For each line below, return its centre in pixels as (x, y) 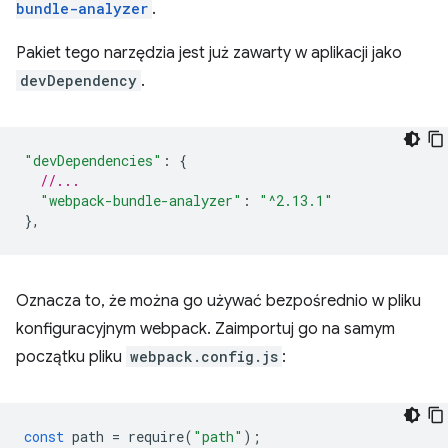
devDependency (78, 80)
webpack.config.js (204, 356)
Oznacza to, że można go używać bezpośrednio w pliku (218, 300)
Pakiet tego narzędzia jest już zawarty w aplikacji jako (209, 52)
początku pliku (71, 356)
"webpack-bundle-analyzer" (141, 200)
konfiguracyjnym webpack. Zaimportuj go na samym (205, 328)
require (156, 436)
